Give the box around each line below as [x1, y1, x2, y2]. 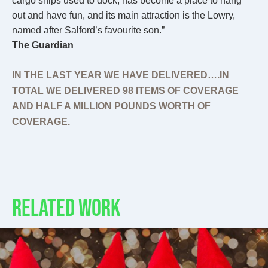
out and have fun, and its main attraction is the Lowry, [12, 10, 235, 21]
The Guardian [12, 40, 74, 51]
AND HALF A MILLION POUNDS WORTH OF [12, 101, 211, 112]
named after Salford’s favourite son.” [12, 25, 165, 36]
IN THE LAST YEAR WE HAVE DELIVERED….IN [12, 70, 229, 81]
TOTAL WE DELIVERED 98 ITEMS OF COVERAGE [12, 86, 239, 96]
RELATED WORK [12, 194, 121, 224]
